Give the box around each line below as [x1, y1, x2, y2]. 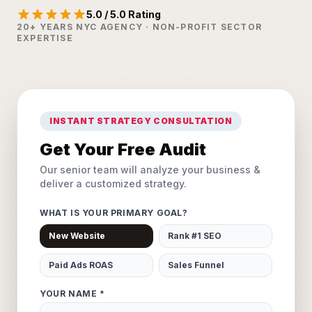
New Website [49, 230, 105, 241]
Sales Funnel [168, 259, 224, 270]
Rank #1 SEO [168, 230, 221, 241]
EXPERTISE [17, 32, 73, 43]
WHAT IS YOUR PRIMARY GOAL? [40, 207, 188, 218]
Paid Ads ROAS [49, 259, 113, 270]
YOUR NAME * [40, 288, 105, 299]
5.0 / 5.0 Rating [86, 8, 161, 20]
